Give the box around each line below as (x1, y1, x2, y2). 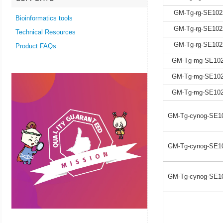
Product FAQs (15, 42, 56, 50)
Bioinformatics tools (15, 14, 73, 22)
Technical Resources (15, 28, 76, 36)
